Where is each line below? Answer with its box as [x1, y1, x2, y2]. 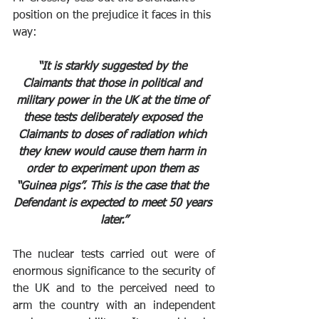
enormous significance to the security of [13, 266, 215, 278]
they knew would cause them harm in [19, 146, 209, 158]
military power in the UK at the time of [16, 95, 211, 107]
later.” [100, 214, 127, 226]
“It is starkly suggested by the [38, 61, 190, 73]
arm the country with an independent [13, 300, 215, 312]
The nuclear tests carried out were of [13, 249, 215, 261]
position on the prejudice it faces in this [13, 9, 214, 21]
